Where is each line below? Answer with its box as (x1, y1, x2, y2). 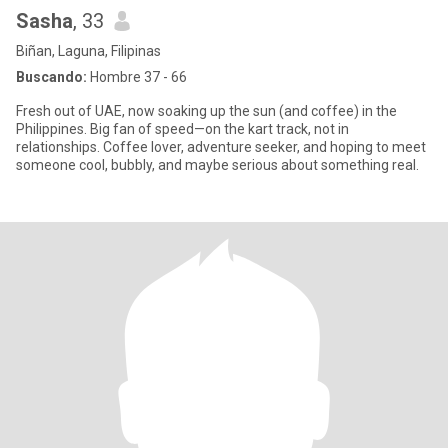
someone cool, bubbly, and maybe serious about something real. (16, 157, 419, 173)
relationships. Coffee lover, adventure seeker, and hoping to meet (16, 139, 426, 155)
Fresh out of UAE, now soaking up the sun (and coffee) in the (16, 103, 397, 119)
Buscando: (16, 69, 87, 85)
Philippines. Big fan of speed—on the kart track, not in (16, 121, 349, 137)
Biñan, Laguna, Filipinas (16, 43, 161, 59)
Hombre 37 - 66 (87, 69, 187, 85)
